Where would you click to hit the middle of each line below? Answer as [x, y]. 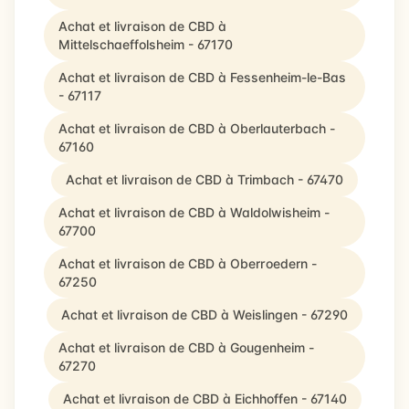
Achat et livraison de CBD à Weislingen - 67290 [204, 315]
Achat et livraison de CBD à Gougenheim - [186, 347]
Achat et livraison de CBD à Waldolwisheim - [194, 212]
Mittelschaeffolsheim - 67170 [146, 44]
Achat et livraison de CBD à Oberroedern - [188, 263]
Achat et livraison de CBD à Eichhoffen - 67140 [204, 399]
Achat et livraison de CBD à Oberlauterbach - [197, 128]
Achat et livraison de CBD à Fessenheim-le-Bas [202, 77]
